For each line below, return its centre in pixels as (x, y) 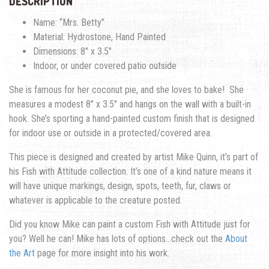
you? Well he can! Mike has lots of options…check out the (117, 238)
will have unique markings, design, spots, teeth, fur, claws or (120, 186)
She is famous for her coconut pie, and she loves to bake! (118, 89)
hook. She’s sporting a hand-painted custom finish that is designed (132, 118)
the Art (22, 253)
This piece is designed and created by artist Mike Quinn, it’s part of (134, 157)
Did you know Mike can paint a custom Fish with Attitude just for (130, 224)
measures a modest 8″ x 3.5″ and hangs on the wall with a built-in (130, 104)
